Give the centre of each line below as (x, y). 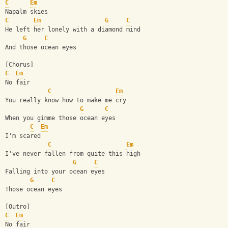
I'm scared (23, 136)
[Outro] (18, 207)
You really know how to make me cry (66, 101)
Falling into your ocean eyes (55, 172)
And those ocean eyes (41, 48)
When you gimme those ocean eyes (60, 118)
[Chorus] (19, 65)
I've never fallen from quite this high (73, 154)
